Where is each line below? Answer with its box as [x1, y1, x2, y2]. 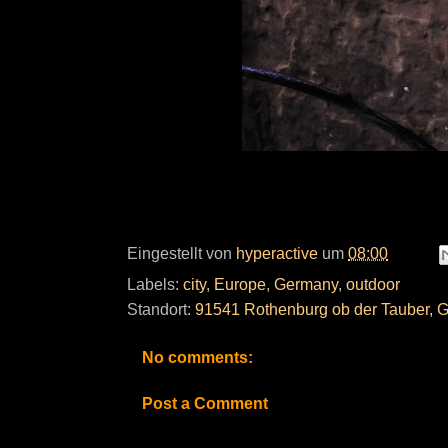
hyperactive [236, 244, 318, 262]
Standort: [127, 301, 195, 318]
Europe [214, 276, 266, 293]
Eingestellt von [127, 244, 236, 262]
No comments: [142, 349, 253, 366]
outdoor [346, 276, 400, 293]
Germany [274, 276, 338, 293]
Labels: [127, 276, 183, 293]
